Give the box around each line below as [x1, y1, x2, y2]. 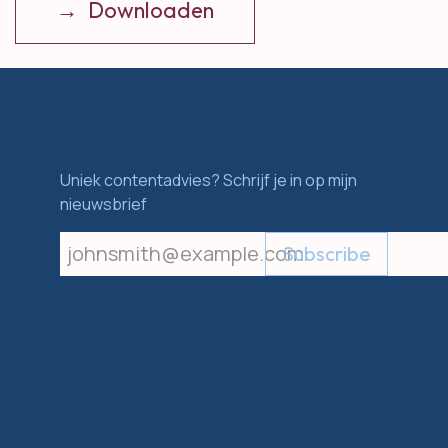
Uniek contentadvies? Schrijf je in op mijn [60, 169, 357, 192]
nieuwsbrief [60, 193, 147, 216]
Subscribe [282, 241, 371, 267]
